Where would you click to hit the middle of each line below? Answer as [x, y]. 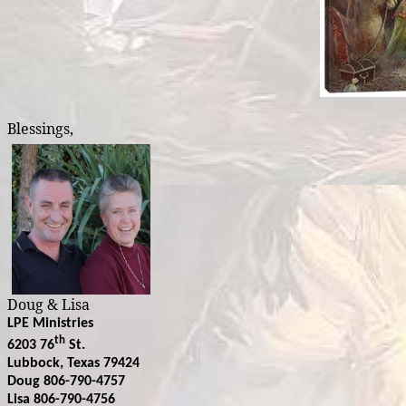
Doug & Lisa [48, 305]
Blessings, [40, 129]
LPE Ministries [50, 324]
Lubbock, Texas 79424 [73, 363]
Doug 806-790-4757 [66, 381]
